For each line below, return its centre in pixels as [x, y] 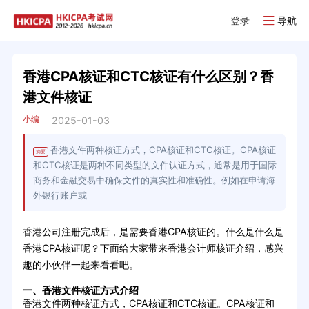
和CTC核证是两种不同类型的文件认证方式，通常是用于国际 [154, 165]
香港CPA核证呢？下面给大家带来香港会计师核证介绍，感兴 [153, 248]
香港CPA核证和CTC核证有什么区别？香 [148, 76]
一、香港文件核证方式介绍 [80, 290]
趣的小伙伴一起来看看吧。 [80, 265]
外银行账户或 [60, 196]
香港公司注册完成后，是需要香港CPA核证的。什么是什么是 [153, 232]
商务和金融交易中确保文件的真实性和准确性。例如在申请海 [154, 180]
